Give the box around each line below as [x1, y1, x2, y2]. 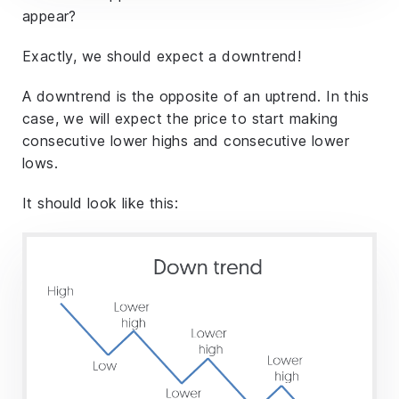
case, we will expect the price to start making [22, 110, 338, 128]
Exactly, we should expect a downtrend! [22, 47, 302, 66]
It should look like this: [22, 194, 178, 213]
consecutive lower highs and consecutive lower [22, 132, 349, 151]
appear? [22, 7, 77, 26]
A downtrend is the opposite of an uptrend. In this [22, 87, 369, 106]
